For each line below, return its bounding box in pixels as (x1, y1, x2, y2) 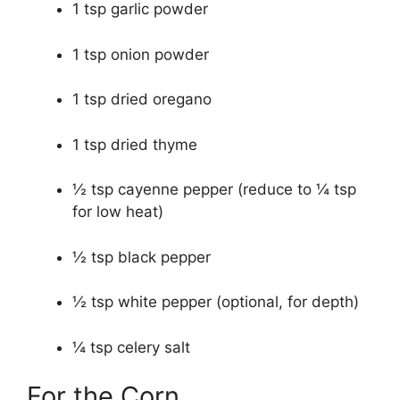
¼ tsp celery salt (72, 337, 190, 356)
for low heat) (72, 203, 163, 221)
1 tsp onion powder (72, 45, 209, 63)
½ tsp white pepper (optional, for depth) (72, 293, 359, 312)
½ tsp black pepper (72, 247, 211, 266)
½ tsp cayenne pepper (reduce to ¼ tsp (72, 180, 356, 199)
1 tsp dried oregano (72, 90, 212, 109)
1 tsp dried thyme (72, 135, 197, 154)
